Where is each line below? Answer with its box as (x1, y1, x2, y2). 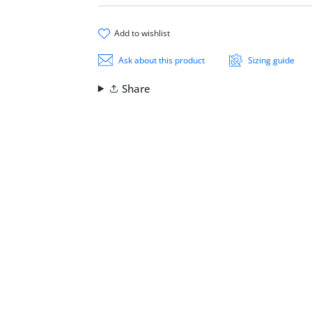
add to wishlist (119, 27, 170, 40)
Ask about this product (118, 54, 205, 66)
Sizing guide (247, 54, 295, 66)
